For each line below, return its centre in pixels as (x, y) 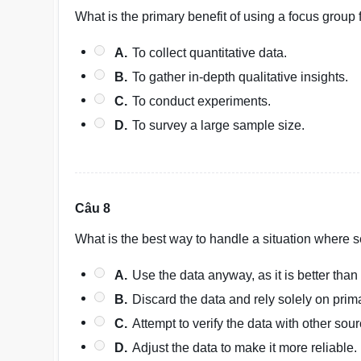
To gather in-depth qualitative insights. (241, 77)
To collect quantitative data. (210, 53)
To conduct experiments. (202, 101)
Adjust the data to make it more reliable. (245, 348)
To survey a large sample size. (219, 125)
